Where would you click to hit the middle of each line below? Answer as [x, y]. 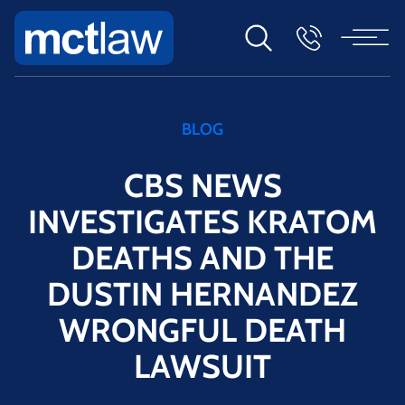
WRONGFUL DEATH [202, 330]
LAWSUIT [202, 366]
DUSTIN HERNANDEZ [202, 293]
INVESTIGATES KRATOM [202, 221]
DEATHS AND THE [202, 257]
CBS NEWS [202, 185]
